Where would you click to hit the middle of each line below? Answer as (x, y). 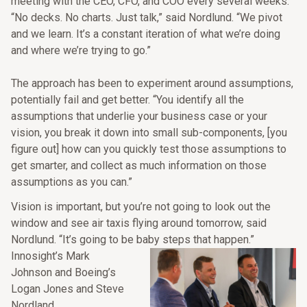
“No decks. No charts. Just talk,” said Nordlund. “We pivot (147, 17)
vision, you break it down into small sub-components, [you (149, 133)
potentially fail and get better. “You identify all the (127, 100)
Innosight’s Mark (50, 256)
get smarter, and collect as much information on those (139, 165)
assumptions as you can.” (72, 182)
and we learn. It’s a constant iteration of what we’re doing (146, 34)
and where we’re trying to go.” (81, 50)
